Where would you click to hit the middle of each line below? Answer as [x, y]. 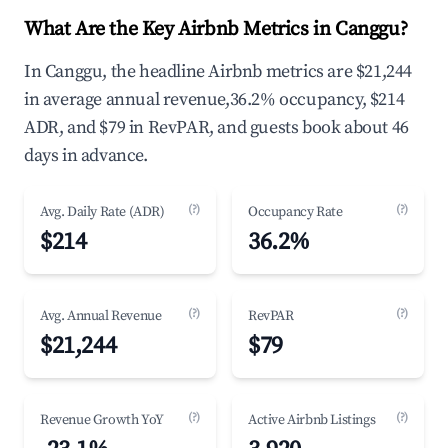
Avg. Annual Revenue [101, 316]
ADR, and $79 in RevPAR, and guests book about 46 [216, 127]
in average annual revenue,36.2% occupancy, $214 [214, 99]
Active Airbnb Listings [312, 420]
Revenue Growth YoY [102, 420]
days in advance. [86, 155]
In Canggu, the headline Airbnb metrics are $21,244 [218, 71]
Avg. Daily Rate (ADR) [102, 212]
